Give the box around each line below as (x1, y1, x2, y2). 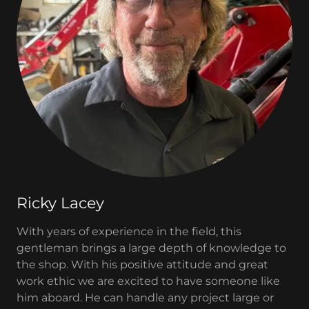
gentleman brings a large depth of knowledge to (17, 241, 286, 255)
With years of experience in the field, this (17, 225, 241, 238)
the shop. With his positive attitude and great (17, 258, 268, 271)
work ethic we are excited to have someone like (17, 275, 280, 288)
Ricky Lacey (17, 194, 104, 212)
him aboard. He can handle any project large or (17, 291, 274, 304)
